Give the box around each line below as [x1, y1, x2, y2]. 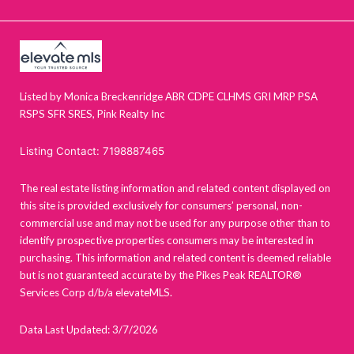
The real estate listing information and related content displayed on [20, 182, 330, 195]
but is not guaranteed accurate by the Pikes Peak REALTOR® [20, 269, 302, 282]
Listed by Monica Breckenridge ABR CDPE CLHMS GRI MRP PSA [20, 90, 318, 104]
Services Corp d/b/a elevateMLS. [20, 286, 172, 299]
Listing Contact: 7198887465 [20, 145, 164, 158]
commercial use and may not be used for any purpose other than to [20, 217, 330, 230]
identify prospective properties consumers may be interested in [20, 234, 314, 247]
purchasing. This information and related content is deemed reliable [20, 251, 331, 265]
